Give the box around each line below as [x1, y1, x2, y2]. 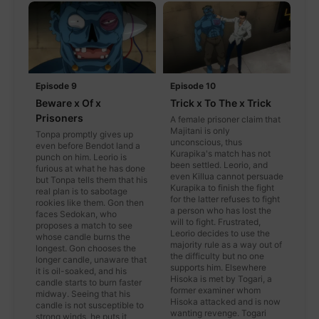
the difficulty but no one [170, 250, 264, 261]
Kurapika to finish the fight [170, 182, 274, 193]
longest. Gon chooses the [36, 242, 136, 253]
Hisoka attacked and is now [170, 296, 281, 307]
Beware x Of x [36, 96, 101, 109]
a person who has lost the [170, 204, 271, 216]
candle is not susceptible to [36, 299, 144, 310]
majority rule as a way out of [170, 239, 282, 250]
